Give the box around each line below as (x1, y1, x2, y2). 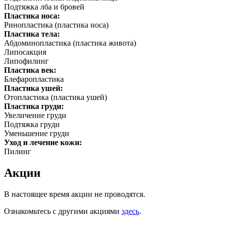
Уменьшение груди (4, 129, 69, 138)
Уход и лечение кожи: (4, 138, 84, 147)
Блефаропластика (4, 75, 64, 84)
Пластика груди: (4, 102, 66, 111)
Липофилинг (4, 57, 49, 66)
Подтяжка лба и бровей (4, 3, 84, 12)
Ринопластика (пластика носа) (4, 21, 108, 30)
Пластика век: (4, 66, 58, 75)
